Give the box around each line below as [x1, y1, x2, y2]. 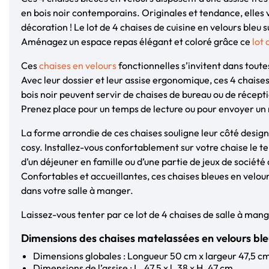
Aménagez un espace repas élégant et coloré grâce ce [21, 35, 252, 47]
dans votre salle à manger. [21, 184, 133, 196]
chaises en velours [39, 59, 116, 71]
